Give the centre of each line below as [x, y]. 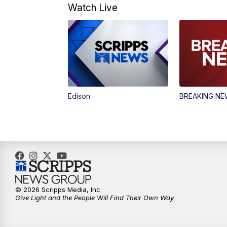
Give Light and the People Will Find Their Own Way [94, 198]
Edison [79, 96]
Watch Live [93, 8]
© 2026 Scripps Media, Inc [58, 190]
